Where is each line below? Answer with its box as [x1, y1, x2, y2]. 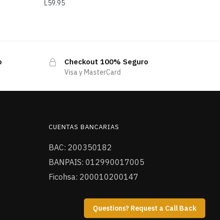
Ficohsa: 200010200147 [48, 171, 138, 182]
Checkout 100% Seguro [64, 56, 148, 66]
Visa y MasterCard [64, 67, 121, 77]
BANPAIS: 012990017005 [48, 157, 144, 167]
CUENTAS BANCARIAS [48, 122, 119, 131]
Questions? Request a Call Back [92, 204, 196, 213]
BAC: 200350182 [48, 142, 112, 152]
